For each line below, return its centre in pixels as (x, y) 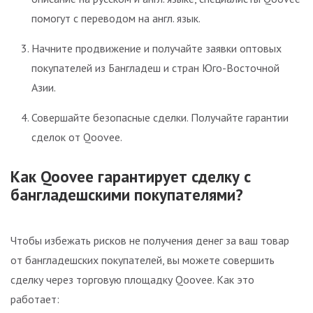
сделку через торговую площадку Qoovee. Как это (132, 280)
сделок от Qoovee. (77, 137)
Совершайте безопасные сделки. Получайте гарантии (160, 117)
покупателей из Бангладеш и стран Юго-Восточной (155, 67)
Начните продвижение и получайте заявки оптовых (156, 48)
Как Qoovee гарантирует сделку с (131, 176)
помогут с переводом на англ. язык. (116, 18)
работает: (35, 299)
